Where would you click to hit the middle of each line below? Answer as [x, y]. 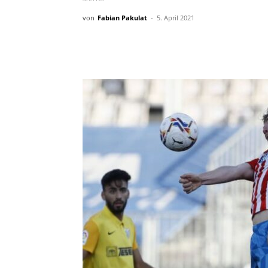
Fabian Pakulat [122, 18]
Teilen [121, 45]
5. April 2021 [176, 18]
